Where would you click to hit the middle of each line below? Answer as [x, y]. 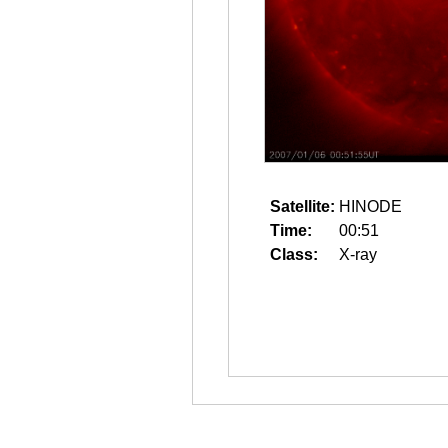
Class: [294, 254]
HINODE [370, 206]
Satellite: [302, 206]
